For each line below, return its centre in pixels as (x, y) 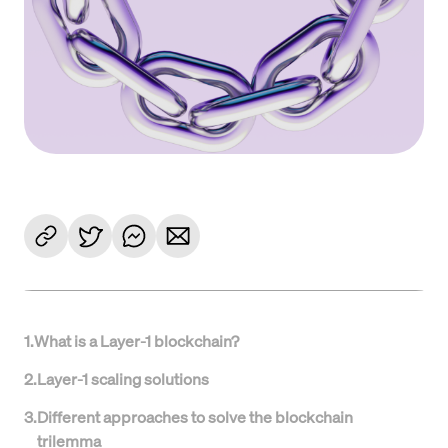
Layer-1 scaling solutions (123, 378)
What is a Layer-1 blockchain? (138, 340)
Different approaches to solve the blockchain (195, 416)
